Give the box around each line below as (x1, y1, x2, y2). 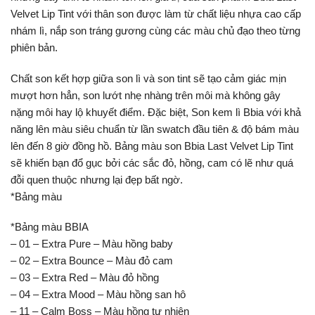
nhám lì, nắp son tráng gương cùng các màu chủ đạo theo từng (11, 25, 300, 37)
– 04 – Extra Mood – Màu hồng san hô (11, 288, 186, 301)
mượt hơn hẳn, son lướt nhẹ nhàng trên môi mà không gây (11, 89, 281, 101)
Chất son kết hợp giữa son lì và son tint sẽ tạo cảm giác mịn (11, 72, 286, 84)
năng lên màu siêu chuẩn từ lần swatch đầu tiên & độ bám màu (11, 122, 299, 135)
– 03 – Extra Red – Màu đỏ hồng (11, 271, 159, 284)
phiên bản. (11, 41, 58, 54)
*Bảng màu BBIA (11, 221, 89, 233)
